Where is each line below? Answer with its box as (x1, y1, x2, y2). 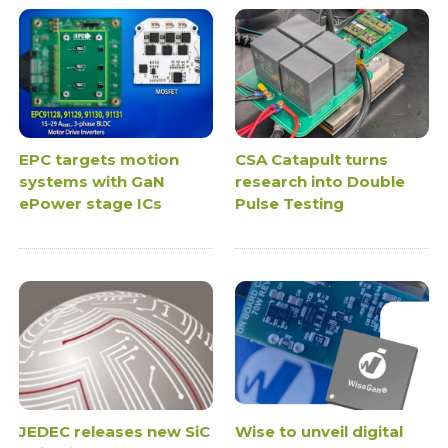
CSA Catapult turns (235, 150, 388, 170)
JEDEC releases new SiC (19, 422, 211, 442)
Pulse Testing (235, 194, 344, 214)
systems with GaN (19, 172, 166, 192)
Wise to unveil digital (235, 422, 403, 442)
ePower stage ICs (19, 194, 163, 214)
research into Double (235, 172, 405, 192)
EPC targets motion (19, 150, 180, 170)
